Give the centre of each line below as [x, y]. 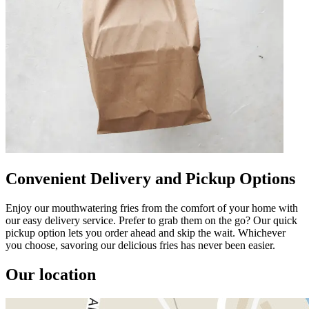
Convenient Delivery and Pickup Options [150, 178]
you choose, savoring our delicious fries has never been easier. [140, 245]
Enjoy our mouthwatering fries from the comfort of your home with [152, 208]
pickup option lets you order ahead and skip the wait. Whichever [146, 232]
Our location [51, 274]
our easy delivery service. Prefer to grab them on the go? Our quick [151, 220]
